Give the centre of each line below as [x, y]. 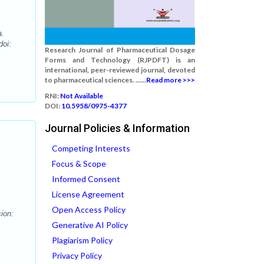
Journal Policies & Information [117, 128]
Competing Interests [91, 148]
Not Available [82, 96]
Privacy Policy [77, 255]
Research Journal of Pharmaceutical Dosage [120, 50]
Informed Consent [86, 179]
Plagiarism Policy [82, 240]
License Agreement [88, 194]
